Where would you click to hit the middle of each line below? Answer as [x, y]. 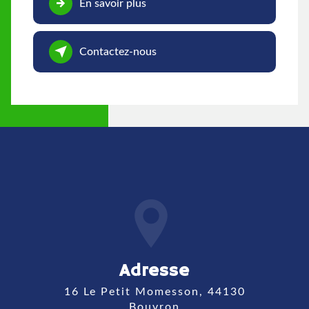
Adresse [154, 271]
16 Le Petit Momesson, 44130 [68, 291]
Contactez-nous [118, 52]
